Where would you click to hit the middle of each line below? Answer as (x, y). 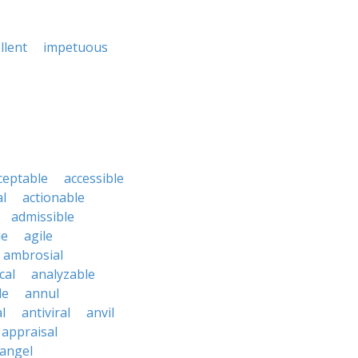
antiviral (46, 312)
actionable (54, 197)
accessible (94, 178)
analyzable (63, 274)
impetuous (76, 47)
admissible (43, 217)
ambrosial (33, 255)
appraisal (30, 332)
